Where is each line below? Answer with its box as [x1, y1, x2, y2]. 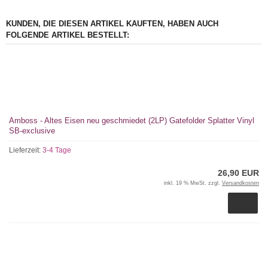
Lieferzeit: [9, 146, 42, 155]
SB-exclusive [9, 126, 55, 136]
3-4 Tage [42, 146, 71, 155]
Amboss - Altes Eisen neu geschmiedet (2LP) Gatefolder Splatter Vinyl [9, 116, 254, 126]
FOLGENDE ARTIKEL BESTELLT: [6, 31, 129, 40]
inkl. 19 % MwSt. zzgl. [164, 180, 222, 187]
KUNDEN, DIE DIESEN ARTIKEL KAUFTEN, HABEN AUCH [6, 19, 218, 29]
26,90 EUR [218, 168, 259, 178]
